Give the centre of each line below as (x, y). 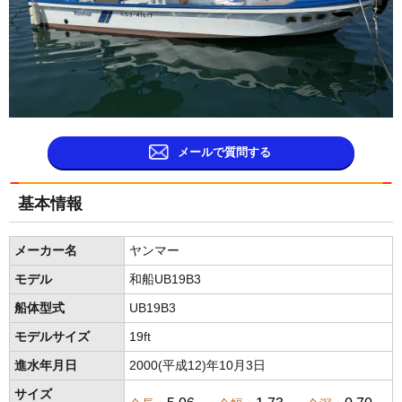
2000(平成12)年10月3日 (197, 365)
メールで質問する (224, 152)
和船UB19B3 (165, 279)
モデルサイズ (52, 336)
